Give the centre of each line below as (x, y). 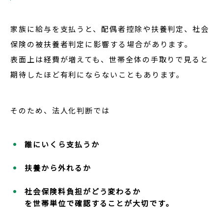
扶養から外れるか (58, 168)
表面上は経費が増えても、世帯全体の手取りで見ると (110, 59)
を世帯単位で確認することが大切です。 (99, 203)
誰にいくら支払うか (62, 144)
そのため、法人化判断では (60, 110)
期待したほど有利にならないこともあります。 (97, 75)
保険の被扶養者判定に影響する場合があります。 (102, 44)
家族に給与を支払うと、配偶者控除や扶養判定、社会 (110, 29)
